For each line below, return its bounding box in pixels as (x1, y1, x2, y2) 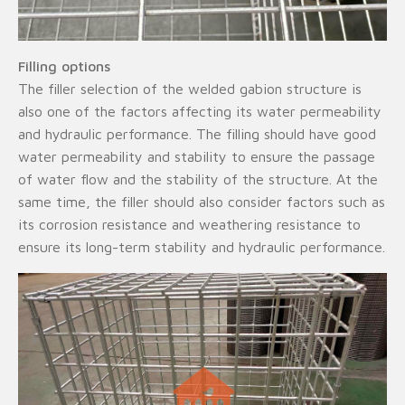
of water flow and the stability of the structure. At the (18, 171, 378, 187)
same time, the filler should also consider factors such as (18, 193, 385, 210)
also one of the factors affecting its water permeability (18, 103, 381, 119)
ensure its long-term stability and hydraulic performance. (18, 239, 385, 255)
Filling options (18, 58, 110, 74)
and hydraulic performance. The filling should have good (18, 126, 376, 142)
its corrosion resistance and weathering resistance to (18, 216, 361, 232)
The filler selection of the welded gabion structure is (18, 80, 362, 97)
